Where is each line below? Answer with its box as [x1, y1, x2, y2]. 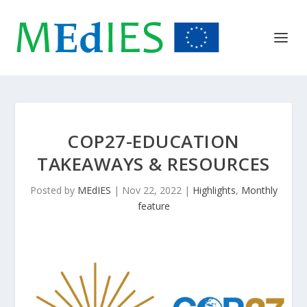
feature [137, 199, 170, 212]
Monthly [241, 184, 278, 197]
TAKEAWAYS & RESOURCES [37, 151, 270, 176]
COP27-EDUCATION [67, 129, 240, 153]
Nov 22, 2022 [121, 184, 182, 197]
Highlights [192, 184, 236, 197]
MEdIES [77, 184, 111, 197]
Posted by [29, 184, 77, 197]
